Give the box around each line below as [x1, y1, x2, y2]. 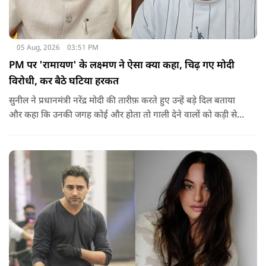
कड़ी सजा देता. [9, 124, 58, 136]
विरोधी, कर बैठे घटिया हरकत [9, 75, 119, 89]
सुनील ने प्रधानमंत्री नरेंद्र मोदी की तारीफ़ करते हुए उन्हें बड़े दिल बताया [9, 96, 235, 107]
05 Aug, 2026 [16, 43, 60, 53]
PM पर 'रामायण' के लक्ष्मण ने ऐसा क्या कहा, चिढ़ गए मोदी [9, 59, 235, 73]
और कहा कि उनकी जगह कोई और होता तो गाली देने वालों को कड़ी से [9, 110, 237, 122]
